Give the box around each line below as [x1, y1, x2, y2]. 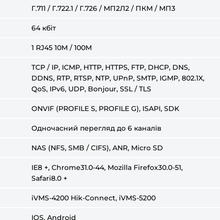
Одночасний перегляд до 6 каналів [31, 124, 162, 133]
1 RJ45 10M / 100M [31, 43, 92, 52]
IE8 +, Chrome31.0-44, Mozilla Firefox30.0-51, [31, 163, 183, 172]
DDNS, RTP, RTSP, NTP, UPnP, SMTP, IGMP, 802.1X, [31, 74, 204, 82]
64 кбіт [31, 24, 56, 32]
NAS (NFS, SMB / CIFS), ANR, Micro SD [31, 143, 163, 152]
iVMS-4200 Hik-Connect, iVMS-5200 [31, 193, 156, 202]
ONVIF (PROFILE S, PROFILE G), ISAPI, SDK [31, 104, 179, 113]
